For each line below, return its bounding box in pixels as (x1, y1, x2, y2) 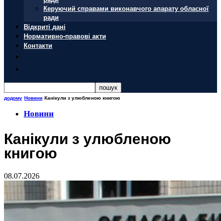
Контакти (24, 40, 52, 50)
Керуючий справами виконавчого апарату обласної (43, 3, 209, 13)
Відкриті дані (24, 22, 66, 31)
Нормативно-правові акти (24, 31, 106, 40)
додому (4, 94, 22, 101)
